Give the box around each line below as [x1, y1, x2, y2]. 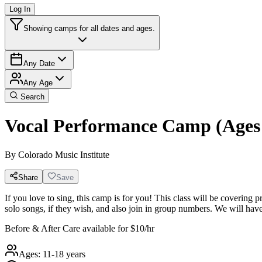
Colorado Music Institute [18, 149, 109, 160]
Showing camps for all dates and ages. [23, 24, 155, 33]
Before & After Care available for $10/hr [5, 223, 154, 233]
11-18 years [43, 249, 85, 259]
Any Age [23, 78, 53, 87]
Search [18, 92, 44, 101]
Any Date [23, 59, 55, 68]
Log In [9, 5, 30, 13]
